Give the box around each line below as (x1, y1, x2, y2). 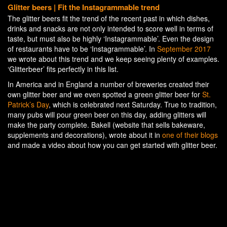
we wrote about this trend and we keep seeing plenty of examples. (8, 54, 219, 64)
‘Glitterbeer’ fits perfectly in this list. (8, 64, 119, 74)
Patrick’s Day (8, 99, 49, 110)
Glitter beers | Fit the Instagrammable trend (8, 2, 160, 13)
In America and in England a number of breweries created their (8, 79, 209, 90)
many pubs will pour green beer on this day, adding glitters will (8, 109, 206, 120)
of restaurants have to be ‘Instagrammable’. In (8, 44, 157, 54)
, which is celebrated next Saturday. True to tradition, (49, 99, 217, 110)
